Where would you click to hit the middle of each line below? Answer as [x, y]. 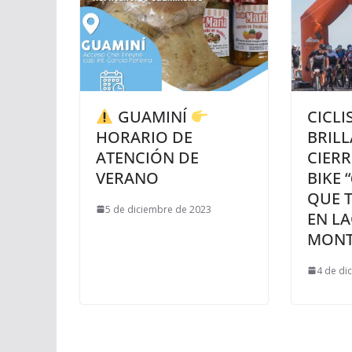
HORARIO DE [144, 137]
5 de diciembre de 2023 [158, 209]
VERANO [127, 178]
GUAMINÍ [152, 116]
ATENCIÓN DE [147, 157]
